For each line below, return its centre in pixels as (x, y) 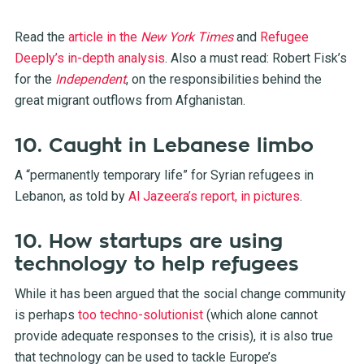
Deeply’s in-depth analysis (89, 58)
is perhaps (44, 314)
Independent (90, 79)
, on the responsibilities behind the (223, 79)
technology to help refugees (156, 264)
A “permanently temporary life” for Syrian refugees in (164, 175)
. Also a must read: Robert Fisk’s (256, 58)
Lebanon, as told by (69, 196)
